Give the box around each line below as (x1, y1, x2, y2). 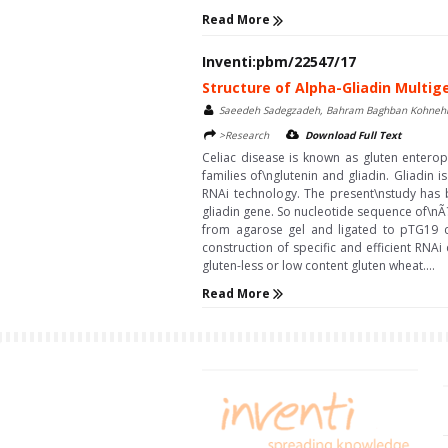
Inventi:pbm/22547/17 (202, 51, 356, 71)
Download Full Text (305, 127, 401, 142)
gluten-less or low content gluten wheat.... (202, 256, 435, 274)
